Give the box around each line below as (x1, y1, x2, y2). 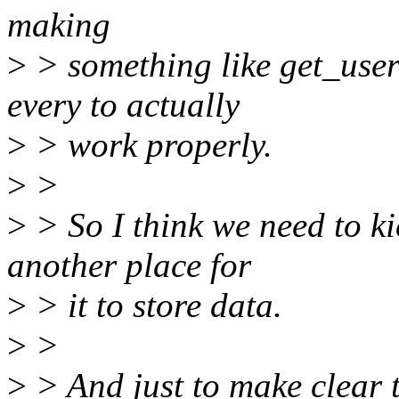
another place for (7, 246, 251, 285)
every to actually (7, 85, 240, 125)
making (7, 5, 110, 45)
